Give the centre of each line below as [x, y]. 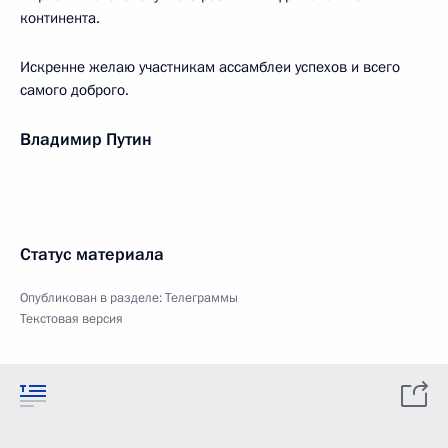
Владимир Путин [86, 139]
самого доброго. [74, 90]
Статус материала [92, 254]
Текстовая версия [71, 319]
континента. [60, 18]
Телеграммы [201, 298]
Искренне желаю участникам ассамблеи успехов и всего [210, 67]
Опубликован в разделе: [92, 298]
